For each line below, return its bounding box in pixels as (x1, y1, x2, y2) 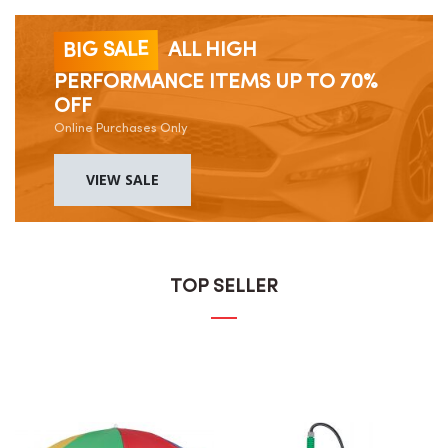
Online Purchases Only (54, 121, 188, 135)
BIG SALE (62, 40, 150, 62)
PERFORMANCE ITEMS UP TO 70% (54, 72, 378, 93)
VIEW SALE (86, 169, 159, 189)
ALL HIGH (163, 40, 257, 61)
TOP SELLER (170, 277, 278, 297)
